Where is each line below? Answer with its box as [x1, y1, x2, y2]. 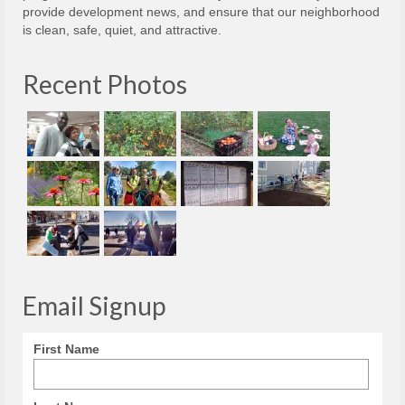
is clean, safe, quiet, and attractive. [23, 22, 221, 37]
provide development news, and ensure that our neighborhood [23, 4, 380, 19]
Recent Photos [23, 68, 187, 99]
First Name [33, 341, 99, 356]
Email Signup [23, 289, 165, 321]
